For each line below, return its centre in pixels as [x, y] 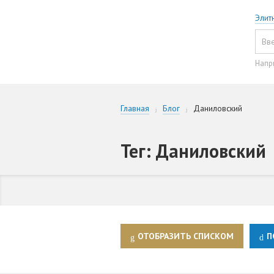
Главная [135, 109]
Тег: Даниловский [193, 151]
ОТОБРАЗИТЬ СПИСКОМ [186, 236]
